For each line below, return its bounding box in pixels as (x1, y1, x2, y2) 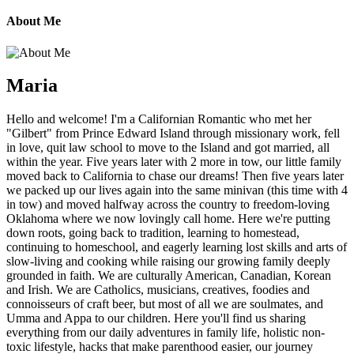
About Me (6, 14, 61, 28)
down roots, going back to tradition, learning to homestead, (6, 226, 299, 240)
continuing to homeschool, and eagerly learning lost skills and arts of (6, 240, 347, 254)
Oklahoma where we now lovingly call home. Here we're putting (6, 212, 330, 226)
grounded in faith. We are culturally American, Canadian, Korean (6, 269, 331, 283)
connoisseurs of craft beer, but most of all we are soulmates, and (6, 297, 323, 311)
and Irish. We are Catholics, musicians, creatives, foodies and (6, 283, 310, 297)
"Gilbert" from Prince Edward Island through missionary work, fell (6, 126, 340, 141)
